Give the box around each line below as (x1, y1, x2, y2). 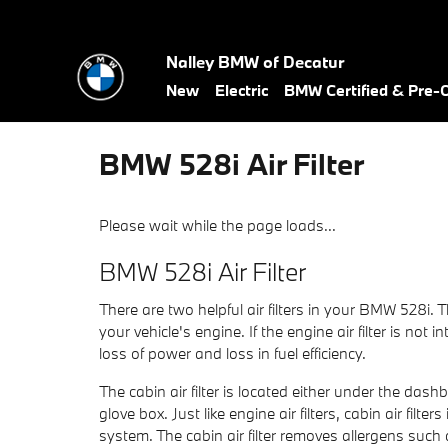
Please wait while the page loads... (99, 215, 336, 235)
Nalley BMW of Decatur (166, 51, 344, 72)
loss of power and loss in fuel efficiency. (99, 342, 366, 363)
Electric (215, 80, 268, 100)
